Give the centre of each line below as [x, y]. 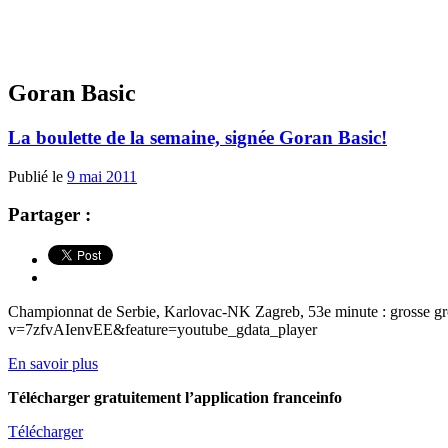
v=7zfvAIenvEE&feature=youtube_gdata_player [162, 329]
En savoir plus [53, 363]
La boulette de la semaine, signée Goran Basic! [197, 137]
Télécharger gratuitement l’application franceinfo [175, 397]
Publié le [37, 176]
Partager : [49, 215]
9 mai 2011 [102, 176]
